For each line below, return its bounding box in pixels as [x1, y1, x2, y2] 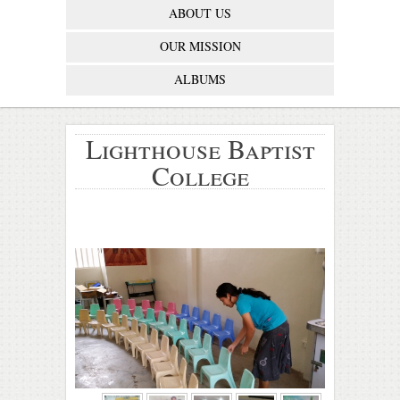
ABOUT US [169, 4, 231, 21]
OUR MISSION [159, 37, 241, 54]
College [151, 157, 249, 193]
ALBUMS [174, 71, 226, 87]
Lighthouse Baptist [85, 130, 315, 166]
